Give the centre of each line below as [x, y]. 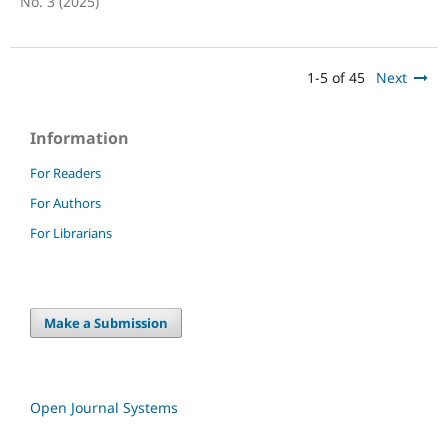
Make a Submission [106, 322]
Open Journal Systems [104, 407]
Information [79, 137]
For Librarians [71, 232]
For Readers [65, 172]
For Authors [65, 202]
